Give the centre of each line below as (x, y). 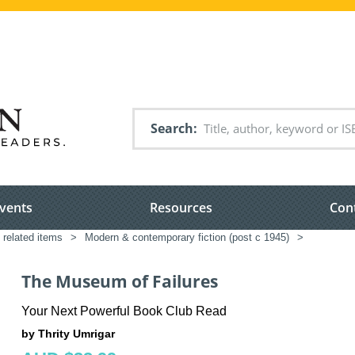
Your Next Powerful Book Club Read (124, 311)
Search (172, 128)
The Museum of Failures (120, 282)
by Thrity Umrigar (68, 333)
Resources (181, 208)
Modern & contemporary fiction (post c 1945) (187, 238)
